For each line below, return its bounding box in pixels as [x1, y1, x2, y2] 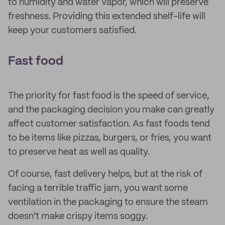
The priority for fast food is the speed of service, [8, 91, 209, 100]
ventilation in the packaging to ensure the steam [8, 198, 208, 207]
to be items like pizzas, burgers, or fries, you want [8, 134, 211, 143]
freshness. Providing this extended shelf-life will [8, 12, 205, 21]
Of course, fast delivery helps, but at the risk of [8, 170, 202, 179]
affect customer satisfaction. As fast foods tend [8, 120, 210, 129]
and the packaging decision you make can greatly [8, 105, 214, 115]
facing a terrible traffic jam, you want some [8, 184, 188, 193]
